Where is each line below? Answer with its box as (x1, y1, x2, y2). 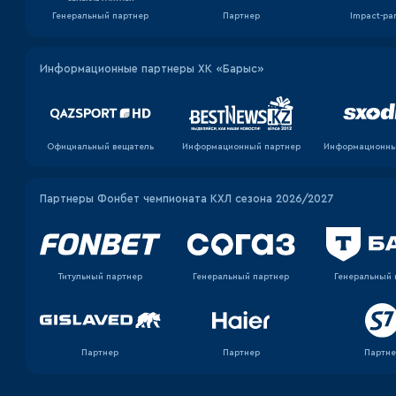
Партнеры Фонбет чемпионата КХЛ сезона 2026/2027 (39, 194, 334, 205)
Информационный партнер (181, 141, 301, 151)
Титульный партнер (57, 272, 142, 282)
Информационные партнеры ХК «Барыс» (39, 63, 264, 74)
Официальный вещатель (46, 141, 154, 151)
